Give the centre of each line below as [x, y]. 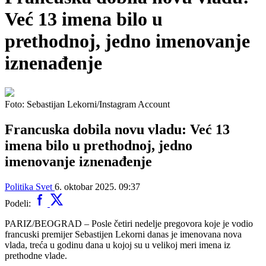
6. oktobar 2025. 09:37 [97, 186]
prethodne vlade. [36, 255]
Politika [19, 186]
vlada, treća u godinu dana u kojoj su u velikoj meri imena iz [118, 245]
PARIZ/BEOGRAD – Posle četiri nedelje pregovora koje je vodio [129, 223]
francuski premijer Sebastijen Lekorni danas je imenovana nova [123, 234]
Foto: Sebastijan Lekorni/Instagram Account [87, 104]
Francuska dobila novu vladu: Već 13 [117, 129]
